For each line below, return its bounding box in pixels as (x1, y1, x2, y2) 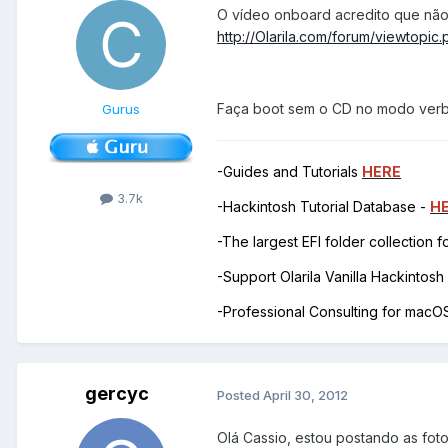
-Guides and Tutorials (217, 163, 362, 181)
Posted (217, 386, 263, 403)
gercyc (85, 383, 149, 405)
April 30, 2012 (263, 386, 348, 403)
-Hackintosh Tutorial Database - (217, 198, 430, 216)
